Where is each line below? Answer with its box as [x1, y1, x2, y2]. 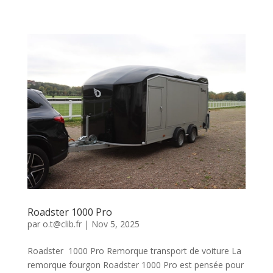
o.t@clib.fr [42, 218, 82, 230]
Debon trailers [91, 8, 182, 23]
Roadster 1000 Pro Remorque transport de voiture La [27, 245, 241, 257]
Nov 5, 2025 [91, 218, 140, 230]
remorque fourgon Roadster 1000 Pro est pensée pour [27, 259, 244, 271]
